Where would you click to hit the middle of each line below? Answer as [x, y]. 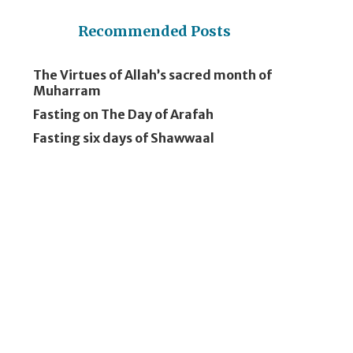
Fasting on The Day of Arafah [124, 114]
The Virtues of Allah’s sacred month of [153, 75]
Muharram [67, 91]
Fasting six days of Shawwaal [124, 138]
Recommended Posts [154, 31]
